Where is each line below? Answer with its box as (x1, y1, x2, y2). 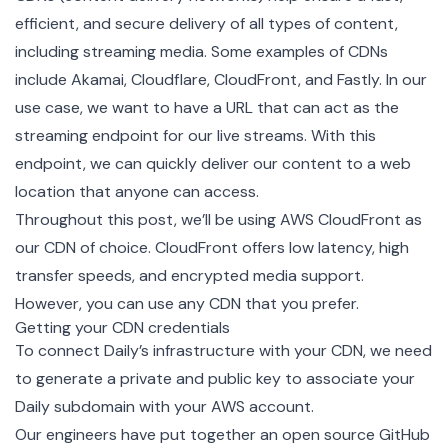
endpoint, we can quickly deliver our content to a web (15, 152, 411, 174)
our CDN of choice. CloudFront (15, 236, 242, 258)
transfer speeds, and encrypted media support (15, 264, 361, 286)
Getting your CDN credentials (15, 316, 230, 338)
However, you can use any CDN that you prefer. (15, 292, 359, 314)
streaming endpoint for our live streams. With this (15, 124, 376, 146)
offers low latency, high (242, 236, 409, 258)
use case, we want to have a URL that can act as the (15, 96, 399, 118)
